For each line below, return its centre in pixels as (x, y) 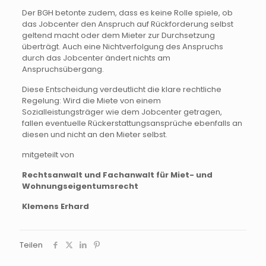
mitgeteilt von (48, 154)
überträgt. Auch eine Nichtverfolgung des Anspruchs (122, 46)
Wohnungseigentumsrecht (80, 186)
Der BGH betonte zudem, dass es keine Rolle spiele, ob (127, 12)
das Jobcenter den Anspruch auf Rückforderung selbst (127, 24)
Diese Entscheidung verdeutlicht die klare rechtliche (121, 89)
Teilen (31, 245)
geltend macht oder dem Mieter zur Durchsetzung (118, 35)
